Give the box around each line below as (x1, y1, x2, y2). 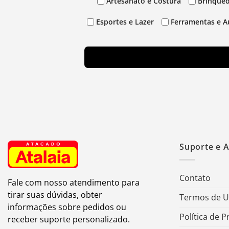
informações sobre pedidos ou (8, 201, 126, 213)
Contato (179, 172, 211, 184)
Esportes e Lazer (96, 17, 154, 27)
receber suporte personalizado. (8, 213, 130, 225)
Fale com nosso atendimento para (8, 176, 140, 188)
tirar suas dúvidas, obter (8, 189, 102, 200)
